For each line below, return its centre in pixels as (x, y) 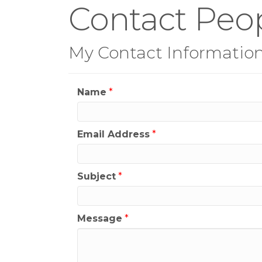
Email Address (113, 134)
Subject (96, 176)
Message (100, 218)
